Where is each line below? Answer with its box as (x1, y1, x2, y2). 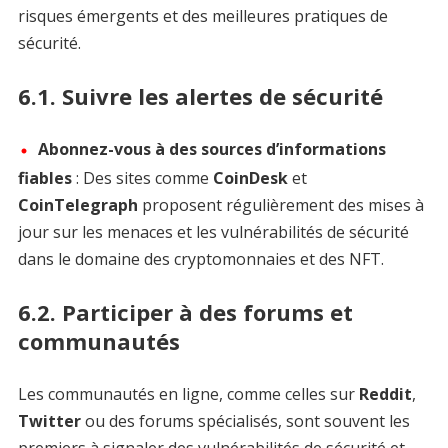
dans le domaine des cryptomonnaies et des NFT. (17, 247, 384, 270)
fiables (17, 166, 72, 189)
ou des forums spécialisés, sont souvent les (80, 409, 410, 432)
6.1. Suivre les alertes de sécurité (17, 81, 383, 112)
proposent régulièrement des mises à (137, 193, 424, 216)
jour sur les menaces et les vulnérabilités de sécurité (17, 220, 409, 243)
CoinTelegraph (17, 193, 138, 216)
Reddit (358, 382, 412, 405)
